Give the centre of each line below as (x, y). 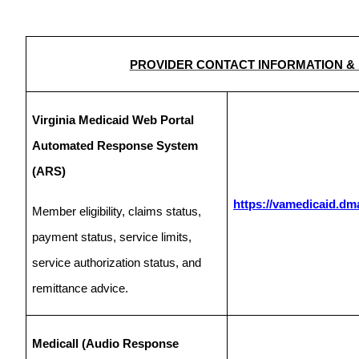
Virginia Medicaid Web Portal (113, 120)
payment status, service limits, (112, 237)
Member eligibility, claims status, (117, 211)
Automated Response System (115, 145)
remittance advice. (80, 288)
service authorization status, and (117, 262)
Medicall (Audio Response (105, 343)
